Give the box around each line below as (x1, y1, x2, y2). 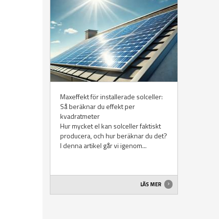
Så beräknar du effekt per (60, 101, 135, 112)
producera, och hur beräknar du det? (60, 131, 167, 141)
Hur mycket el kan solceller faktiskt (60, 121, 161, 131)
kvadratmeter (60, 111, 100, 122)
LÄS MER (140, 180, 162, 188)
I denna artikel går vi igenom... (60, 140, 147, 151)
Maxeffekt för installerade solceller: (60, 91, 163, 102)
